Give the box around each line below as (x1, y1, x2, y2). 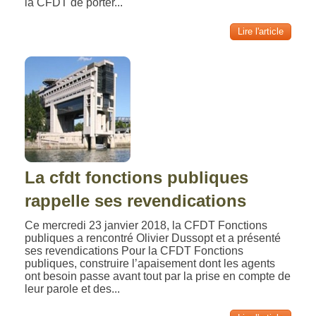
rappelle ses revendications (25, 191, 247, 210)
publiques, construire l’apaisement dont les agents (25, 257, 276, 269)
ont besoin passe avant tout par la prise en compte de (25, 270, 291, 282)
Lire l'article (237, 26, 284, 37)
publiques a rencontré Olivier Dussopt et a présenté (25, 232, 281, 244)
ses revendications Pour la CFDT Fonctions (25, 245, 244, 257)
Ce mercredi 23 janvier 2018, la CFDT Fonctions (25, 219, 268, 231)
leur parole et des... (25, 283, 121, 295)
